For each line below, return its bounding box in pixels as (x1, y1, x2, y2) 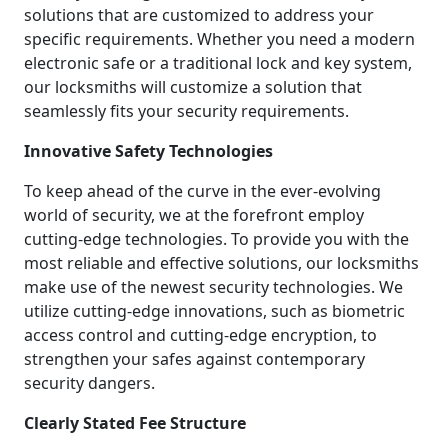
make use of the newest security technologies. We (24, 275, 403, 298)
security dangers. (24, 371, 155, 394)
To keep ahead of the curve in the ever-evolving (24, 179, 381, 202)
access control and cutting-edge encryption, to (24, 323, 377, 346)
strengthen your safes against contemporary (24, 347, 365, 370)
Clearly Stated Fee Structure (24, 411, 246, 434)
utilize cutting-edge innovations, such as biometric (24, 299, 405, 322)
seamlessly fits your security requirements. (24, 99, 349, 122)
